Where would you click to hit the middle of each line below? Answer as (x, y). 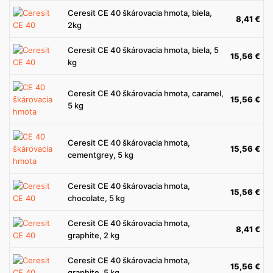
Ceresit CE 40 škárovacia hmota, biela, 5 (143, 50)
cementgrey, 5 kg (101, 155)
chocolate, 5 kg (96, 198)
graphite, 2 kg (94, 235)
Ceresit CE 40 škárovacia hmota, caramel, (146, 93)
